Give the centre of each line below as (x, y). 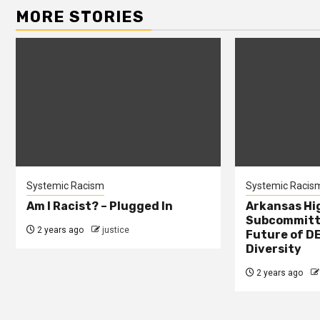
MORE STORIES (80, 17)
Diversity (273, 249)
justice (116, 230)
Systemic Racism (65, 186)
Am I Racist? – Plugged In (100, 206)
